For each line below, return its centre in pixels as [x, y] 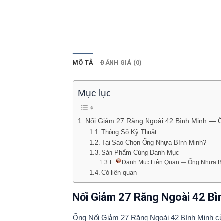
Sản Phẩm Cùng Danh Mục [140, 152]
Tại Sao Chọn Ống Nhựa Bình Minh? [154, 142]
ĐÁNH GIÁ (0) [121, 63]
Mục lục [94, 93]
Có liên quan [119, 172]
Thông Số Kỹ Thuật [129, 132]
